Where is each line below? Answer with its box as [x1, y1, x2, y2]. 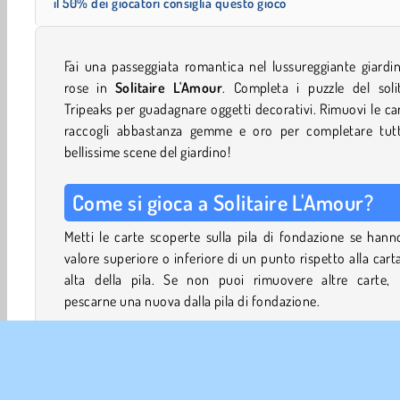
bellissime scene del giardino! [64, 142, 231, 161]
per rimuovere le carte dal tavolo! [64, 377, 255, 396]
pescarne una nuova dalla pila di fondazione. [64, 291, 321, 310]
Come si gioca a [72, 187, 213, 216]
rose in [64, 78, 115, 96]
